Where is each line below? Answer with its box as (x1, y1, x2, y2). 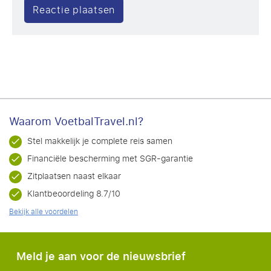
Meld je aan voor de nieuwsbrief (16, 246, 186, 267)
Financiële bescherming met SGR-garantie (27, 151, 193, 166)
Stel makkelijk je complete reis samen (27, 133, 172, 149)
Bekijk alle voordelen (9, 204, 78, 218)
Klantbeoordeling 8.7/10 (27, 186, 120, 201)
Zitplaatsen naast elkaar (27, 168, 121, 184)
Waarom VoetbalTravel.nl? (9, 111, 143, 131)
